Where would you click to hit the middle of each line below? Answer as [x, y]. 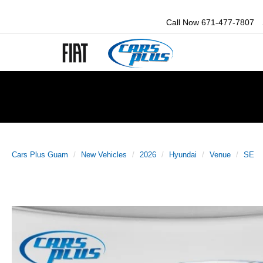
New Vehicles [104, 155]
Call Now [183, 23]
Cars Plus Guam [40, 155]
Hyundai [183, 155]
